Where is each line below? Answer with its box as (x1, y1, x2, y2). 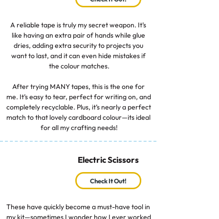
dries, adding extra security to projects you (13, 41, 143, 50)
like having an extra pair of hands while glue (11, 31, 145, 40)
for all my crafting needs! (40, 123, 118, 132)
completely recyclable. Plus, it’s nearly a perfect (6, 103, 151, 112)
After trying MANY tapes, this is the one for (12, 82, 145, 91)
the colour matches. (48, 62, 109, 71)
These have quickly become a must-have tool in (6, 202, 150, 212)
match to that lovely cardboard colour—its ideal (6, 113, 151, 122)
